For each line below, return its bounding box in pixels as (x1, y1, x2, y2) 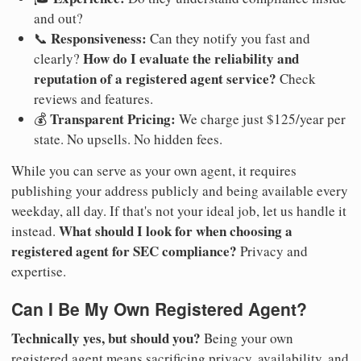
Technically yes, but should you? (11, 327, 201, 348)
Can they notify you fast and (147, 29, 310, 48)
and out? (34, 9, 83, 28)
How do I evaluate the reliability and (83, 48, 299, 69)
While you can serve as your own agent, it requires (11, 161, 297, 180)
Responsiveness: (51, 28, 147, 49)
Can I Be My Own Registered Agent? (11, 297, 307, 322)
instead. (11, 222, 59, 241)
